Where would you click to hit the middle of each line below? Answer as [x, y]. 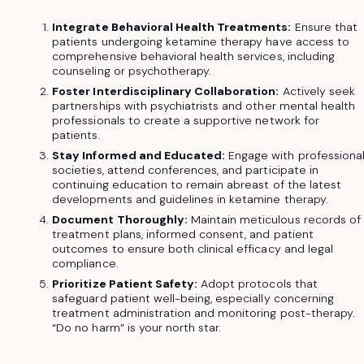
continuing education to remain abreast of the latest [197, 185]
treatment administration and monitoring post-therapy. [204, 313]
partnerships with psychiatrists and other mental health [204, 106]
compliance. [85, 264]
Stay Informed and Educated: [139, 156]
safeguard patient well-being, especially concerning [193, 299]
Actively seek [317, 91]
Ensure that [324, 26]
